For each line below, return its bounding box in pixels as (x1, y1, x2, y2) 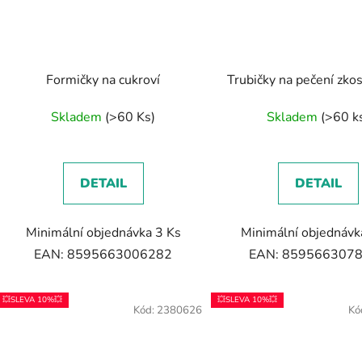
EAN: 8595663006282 (34, 246, 173, 264)
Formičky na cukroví (46, 71, 161, 90)
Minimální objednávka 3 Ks (25, 224, 181, 242)
